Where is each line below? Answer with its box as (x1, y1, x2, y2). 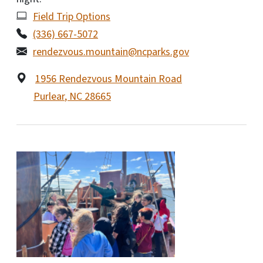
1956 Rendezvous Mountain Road (35, 71, 182, 86)
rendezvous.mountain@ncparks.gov (33, 44, 189, 59)
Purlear (33, 89, 65, 104)
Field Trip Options (33, 9, 110, 24)
